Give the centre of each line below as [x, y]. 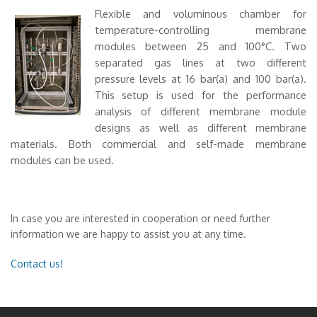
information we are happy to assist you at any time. [128, 234]
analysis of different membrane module [200, 111]
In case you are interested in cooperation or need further [140, 218]
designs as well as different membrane [200, 127]
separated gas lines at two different [200, 62]
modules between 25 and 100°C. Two [200, 46]
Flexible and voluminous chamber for [200, 13]
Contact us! [37, 264]
